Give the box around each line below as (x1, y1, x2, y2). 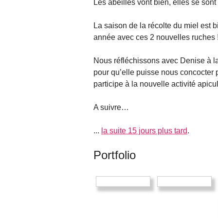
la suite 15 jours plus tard (101, 127, 187, 135)
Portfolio (93, 148, 136, 162)
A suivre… (93, 103, 129, 112)
